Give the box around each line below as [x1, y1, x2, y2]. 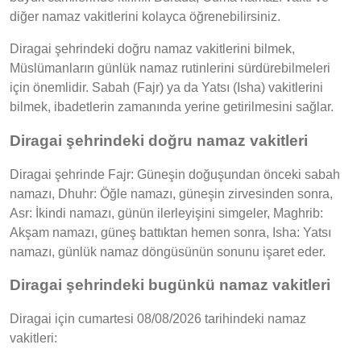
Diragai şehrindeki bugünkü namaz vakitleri [10, 276, 330, 294]
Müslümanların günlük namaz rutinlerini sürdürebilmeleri [10, 61, 330, 76]
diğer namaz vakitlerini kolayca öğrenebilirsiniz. [10, 10, 280, 24]
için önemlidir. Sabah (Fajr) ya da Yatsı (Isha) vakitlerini [10, 81, 323, 95]
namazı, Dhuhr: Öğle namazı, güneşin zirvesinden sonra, [10, 186, 333, 201]
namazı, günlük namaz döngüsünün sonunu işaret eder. [10, 244, 326, 259]
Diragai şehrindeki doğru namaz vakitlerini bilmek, [10, 42, 295, 56]
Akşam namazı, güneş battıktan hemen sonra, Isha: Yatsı [10, 225, 331, 239]
